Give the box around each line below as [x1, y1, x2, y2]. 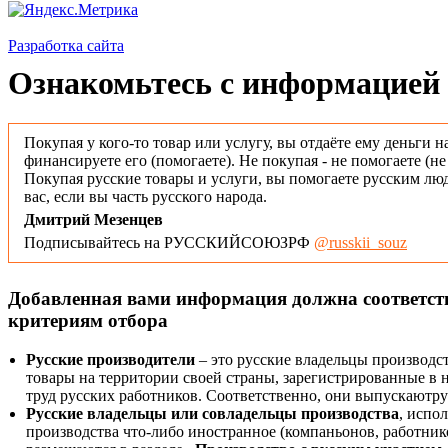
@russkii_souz [314, 234, 407, 252]
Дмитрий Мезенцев [24, 211, 163, 229]
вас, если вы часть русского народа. [24, 188, 267, 206]
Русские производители [26, 351, 195, 369]
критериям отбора [8, 310, 168, 332]
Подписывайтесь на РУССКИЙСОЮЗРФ [24, 234, 314, 252]
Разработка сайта [8, 36, 124, 54]
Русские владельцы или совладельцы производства [26, 405, 399, 423]
